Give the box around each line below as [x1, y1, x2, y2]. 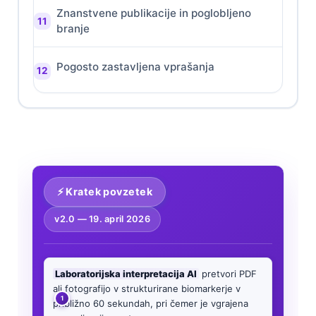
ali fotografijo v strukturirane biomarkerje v [53, 282, 241, 294]
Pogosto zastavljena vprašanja [56, 60, 214, 74]
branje [56, 22, 90, 36]
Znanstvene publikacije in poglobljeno [56, 6, 251, 20]
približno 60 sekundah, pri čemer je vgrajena [53, 297, 248, 309]
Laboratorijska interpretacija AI [55, 267, 197, 279]
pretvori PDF [199, 267, 257, 279]
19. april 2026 [89, 214, 150, 225]
